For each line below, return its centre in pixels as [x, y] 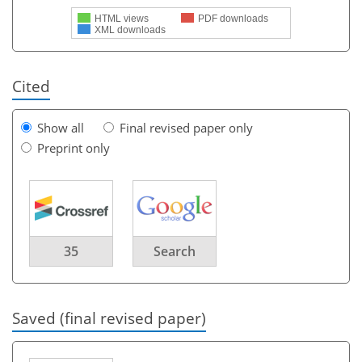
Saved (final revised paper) [109, 318]
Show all [61, 127]
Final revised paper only [186, 127]
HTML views [122, 18]
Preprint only [74, 147]
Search [175, 251]
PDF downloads [233, 18]
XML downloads [130, 29]
